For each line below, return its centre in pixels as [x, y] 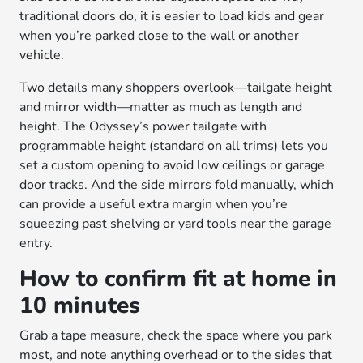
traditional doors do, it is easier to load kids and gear [172, 16]
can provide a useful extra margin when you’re [154, 204]
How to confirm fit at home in [179, 279]
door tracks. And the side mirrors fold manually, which [177, 185]
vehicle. [42, 55]
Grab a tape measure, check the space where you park [176, 335]
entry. [36, 243]
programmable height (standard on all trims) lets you [174, 146]
